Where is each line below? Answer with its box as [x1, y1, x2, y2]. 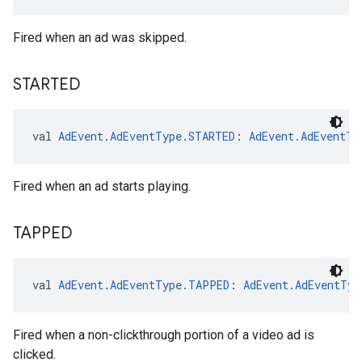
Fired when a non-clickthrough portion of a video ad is [13, 327, 314, 343]
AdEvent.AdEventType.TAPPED [58, 277, 229, 293]
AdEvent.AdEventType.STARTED [58, 128, 235, 144]
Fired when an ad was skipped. [13, 30, 187, 45]
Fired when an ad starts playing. [13, 179, 191, 194]
